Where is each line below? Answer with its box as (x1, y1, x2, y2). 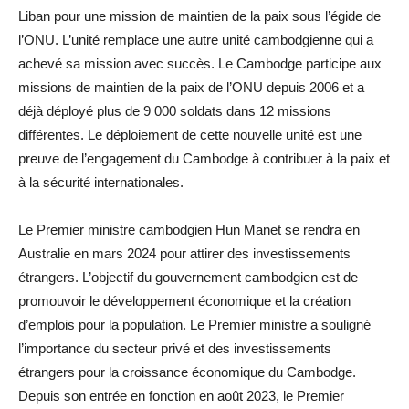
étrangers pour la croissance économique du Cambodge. (18, 363, 356, 380)
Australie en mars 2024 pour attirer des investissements (18, 245, 351, 261)
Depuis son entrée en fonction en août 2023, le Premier (18, 387, 344, 404)
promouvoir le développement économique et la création (18, 292, 351, 309)
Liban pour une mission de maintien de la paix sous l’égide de (18, 7, 381, 24)
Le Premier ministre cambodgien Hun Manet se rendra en (18, 221, 360, 237)
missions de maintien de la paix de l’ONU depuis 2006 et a (18, 79, 364, 95)
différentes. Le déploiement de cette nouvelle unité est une (18, 126, 362, 142)
